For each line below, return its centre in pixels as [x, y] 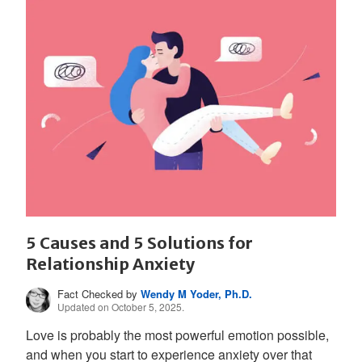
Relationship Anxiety [110, 263]
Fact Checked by [99, 293]
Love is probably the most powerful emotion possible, [177, 335]
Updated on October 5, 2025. [121, 306]
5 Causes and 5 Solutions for [139, 242]
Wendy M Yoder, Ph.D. [197, 293]
